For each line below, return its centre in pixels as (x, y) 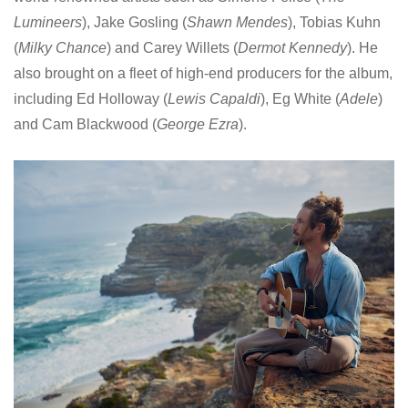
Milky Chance (62, 47)
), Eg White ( (300, 98)
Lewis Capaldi (214, 98)
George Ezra (198, 124)
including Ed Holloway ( (91, 98)
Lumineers (48, 22)
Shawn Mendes (237, 22)
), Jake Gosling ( (134, 22)
